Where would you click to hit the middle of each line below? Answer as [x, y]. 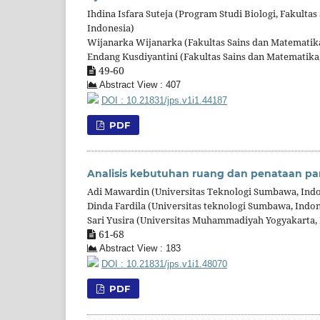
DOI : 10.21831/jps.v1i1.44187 [164, 101]
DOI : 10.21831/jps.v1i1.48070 [164, 265]
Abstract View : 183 [139, 249]
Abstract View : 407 [139, 85]
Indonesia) [111, 28]
